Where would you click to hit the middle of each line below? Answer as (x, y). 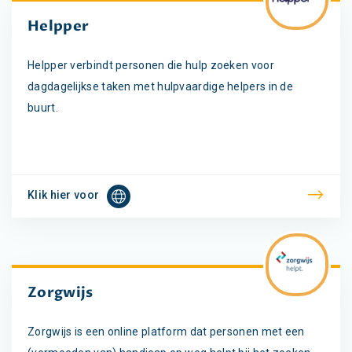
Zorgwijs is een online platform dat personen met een (166, 331)
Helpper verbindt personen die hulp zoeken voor (151, 65)
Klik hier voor (64, 194)
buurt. (43, 107)
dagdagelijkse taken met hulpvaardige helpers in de (160, 86)
